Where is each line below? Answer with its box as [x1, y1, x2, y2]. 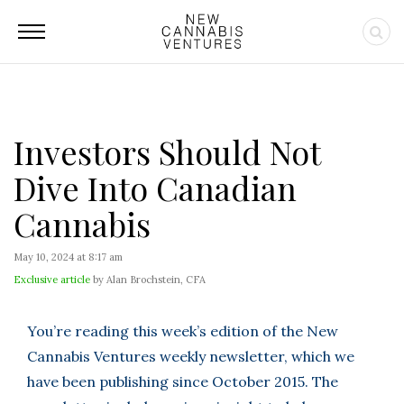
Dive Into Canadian [14, 166, 297, 209]
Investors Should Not [14, 130, 320, 173]
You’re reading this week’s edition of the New [27, 322, 338, 340]
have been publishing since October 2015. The [27, 372, 338, 390]
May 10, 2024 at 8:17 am [14, 251, 123, 263]
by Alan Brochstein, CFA [90, 273, 206, 286]
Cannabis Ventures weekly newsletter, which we [27, 347, 354, 365]
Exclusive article [14, 273, 90, 286]
